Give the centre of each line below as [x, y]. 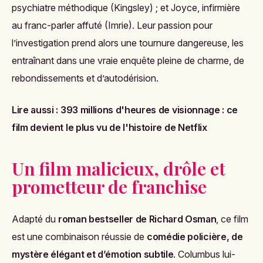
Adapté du [35, 219]
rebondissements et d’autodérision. [85, 78]
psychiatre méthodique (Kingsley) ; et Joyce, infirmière [126, 7]
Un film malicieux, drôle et [119, 168]
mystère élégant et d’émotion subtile [93, 254]
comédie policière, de [195, 236]
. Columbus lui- [205, 254]
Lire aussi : [35, 109]
